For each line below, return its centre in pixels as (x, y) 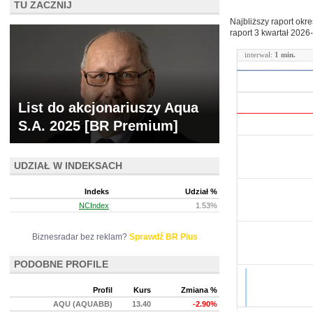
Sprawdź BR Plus (163, 237)
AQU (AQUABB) (83, 304)
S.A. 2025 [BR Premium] (98, 126)
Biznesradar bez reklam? (80, 237)
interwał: (260, 54)
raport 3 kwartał (260, 33)
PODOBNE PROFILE (61, 264)
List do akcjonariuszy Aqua (108, 108)
